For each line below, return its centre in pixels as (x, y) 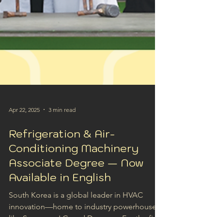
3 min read (62, 131)
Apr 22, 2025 (24, 131)
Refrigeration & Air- (62, 155)
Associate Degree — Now (76, 184)
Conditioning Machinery (74, 169)
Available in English (60, 198)
